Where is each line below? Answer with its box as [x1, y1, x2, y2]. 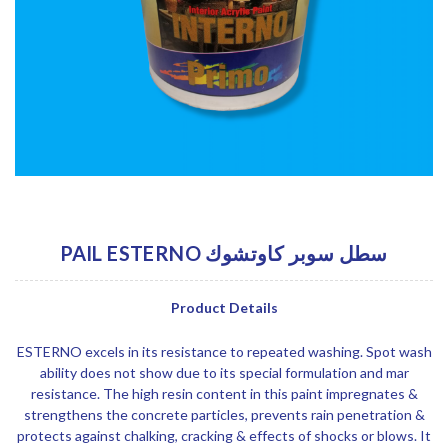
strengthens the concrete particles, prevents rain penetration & [23, 406, 425, 424]
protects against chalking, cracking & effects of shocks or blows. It [17, 427, 431, 445]
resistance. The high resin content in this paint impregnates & [30, 385, 418, 403]
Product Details [170, 299, 278, 317]
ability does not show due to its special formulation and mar [39, 364, 409, 382]
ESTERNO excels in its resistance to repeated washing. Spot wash [16, 343, 432, 361]
